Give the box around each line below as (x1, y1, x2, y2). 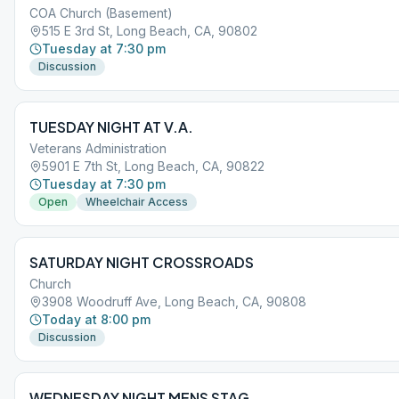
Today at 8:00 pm (42, 312, 151, 327)
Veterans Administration (29, 141, 167, 156)
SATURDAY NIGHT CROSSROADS (29, 253, 254, 272)
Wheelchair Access (85, 195, 188, 208)
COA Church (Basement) (29, 5, 173, 20)
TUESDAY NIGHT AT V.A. (29, 118, 193, 136)
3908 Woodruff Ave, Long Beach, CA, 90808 (42, 294, 306, 309)
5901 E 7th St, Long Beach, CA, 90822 (42, 159, 265, 174)
